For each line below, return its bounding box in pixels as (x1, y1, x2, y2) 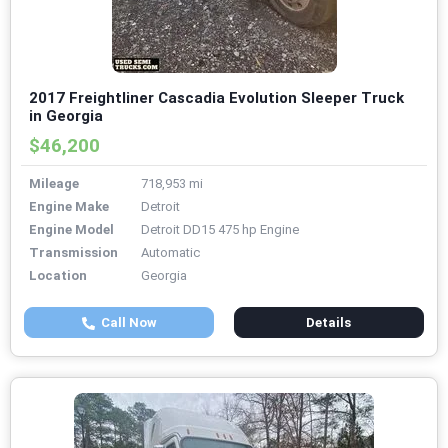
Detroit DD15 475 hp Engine (141, 222, 299, 238)
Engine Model (29, 222, 114, 238)
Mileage (29, 176, 79, 192)
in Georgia (29, 107, 103, 126)
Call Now (94, 315, 157, 331)
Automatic (141, 245, 200, 261)
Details (306, 315, 352, 331)
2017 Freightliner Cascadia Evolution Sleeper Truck (29, 89, 404, 108)
